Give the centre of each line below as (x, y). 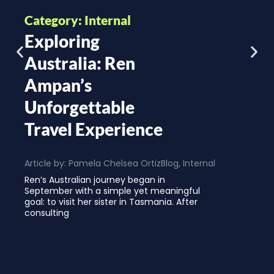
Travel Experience (94, 129)
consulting (47, 213)
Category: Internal (78, 20)
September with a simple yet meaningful (112, 191)
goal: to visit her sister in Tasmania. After (111, 202)
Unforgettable (80, 107)
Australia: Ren (80, 63)
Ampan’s (58, 85)
